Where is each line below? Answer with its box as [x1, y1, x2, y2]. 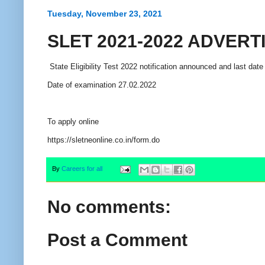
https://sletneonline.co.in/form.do [47, 135, 160, 145]
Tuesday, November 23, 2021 [47, 8, 162, 18]
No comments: [47, 196, 171, 216]
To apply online [47, 117, 101, 127]
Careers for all [62, 165, 102, 173]
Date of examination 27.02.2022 [47, 80, 156, 89]
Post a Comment [47, 230, 188, 250]
